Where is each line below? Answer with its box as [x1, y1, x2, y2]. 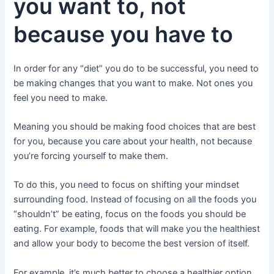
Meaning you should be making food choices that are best [13, 121, 256, 133]
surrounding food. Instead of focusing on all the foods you [13, 194, 257, 206]
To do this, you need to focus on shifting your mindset [13, 179, 240, 191]
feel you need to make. [13, 92, 108, 103]
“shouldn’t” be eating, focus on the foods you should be [13, 209, 246, 220]
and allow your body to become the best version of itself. [13, 238, 250, 250]
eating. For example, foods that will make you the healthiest [13, 223, 261, 235]
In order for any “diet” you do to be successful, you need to [13, 62, 259, 74]
